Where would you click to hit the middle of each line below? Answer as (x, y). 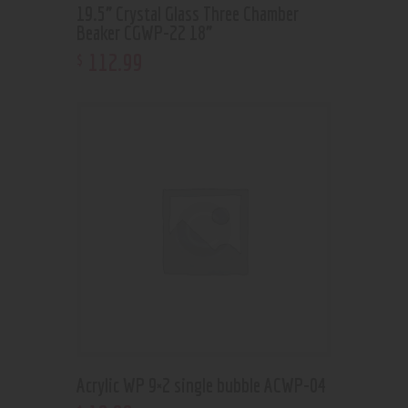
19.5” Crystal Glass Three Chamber (188, 14)
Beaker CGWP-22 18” (144, 33)
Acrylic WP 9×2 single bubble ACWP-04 (201, 384)
